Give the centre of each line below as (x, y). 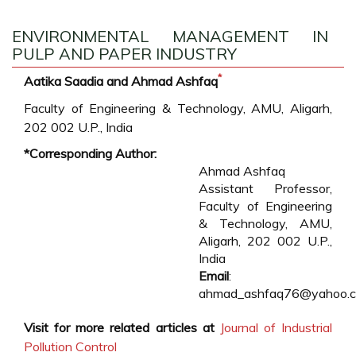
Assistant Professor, (265, 188)
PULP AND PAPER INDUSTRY (124, 54)
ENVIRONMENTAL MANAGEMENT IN (170, 36)
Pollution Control (70, 346)
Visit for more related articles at (119, 327)
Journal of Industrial (276, 327)
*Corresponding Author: (90, 153)
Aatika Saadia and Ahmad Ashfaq (121, 81)
